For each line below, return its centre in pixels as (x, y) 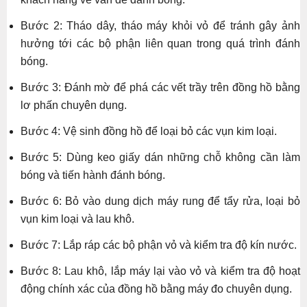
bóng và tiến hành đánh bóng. (93, 175)
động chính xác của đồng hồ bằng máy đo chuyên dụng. (156, 288)
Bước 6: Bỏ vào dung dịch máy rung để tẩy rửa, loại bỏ (160, 201)
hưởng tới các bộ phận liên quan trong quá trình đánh (160, 43)
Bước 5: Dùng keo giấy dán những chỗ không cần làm (160, 157)
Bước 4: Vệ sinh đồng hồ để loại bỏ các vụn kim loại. (149, 131)
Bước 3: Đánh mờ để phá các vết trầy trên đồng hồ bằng (160, 87)
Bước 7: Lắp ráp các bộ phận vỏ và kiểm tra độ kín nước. (159, 245)
